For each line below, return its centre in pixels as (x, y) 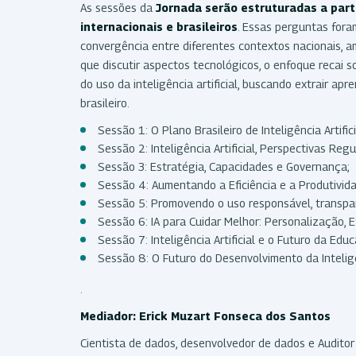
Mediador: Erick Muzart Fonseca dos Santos (207, 315)
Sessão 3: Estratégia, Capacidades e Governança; (224, 166)
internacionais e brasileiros (159, 26)
